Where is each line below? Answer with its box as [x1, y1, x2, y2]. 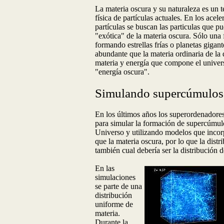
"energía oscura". [95, 67, 149, 76]
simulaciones [95, 172, 135, 181]
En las [95, 163, 114, 172]
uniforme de [95, 199, 133, 208]
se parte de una [95, 181, 142, 190]
